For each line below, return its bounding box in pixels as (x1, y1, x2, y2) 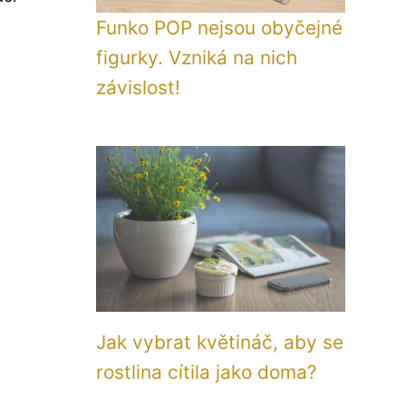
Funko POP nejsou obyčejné (96, 16, 343, 39)
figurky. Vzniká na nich (96, 46, 297, 69)
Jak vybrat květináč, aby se (96, 331, 343, 353)
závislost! (96, 76, 180, 99)
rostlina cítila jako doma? (96, 361, 317, 383)
